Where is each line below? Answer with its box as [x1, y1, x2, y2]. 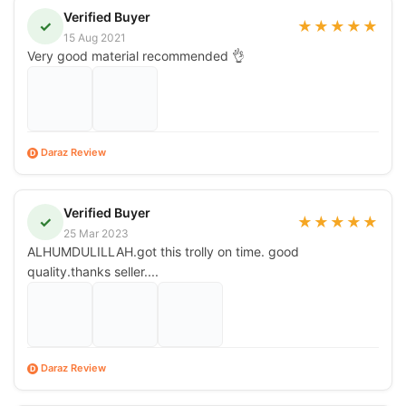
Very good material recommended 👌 [27, 47, 245, 63]
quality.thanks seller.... [27, 263, 159, 279]
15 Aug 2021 [63, 30, 126, 44]
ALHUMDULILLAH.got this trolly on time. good [27, 243, 299, 259]
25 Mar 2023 [63, 226, 129, 240]
